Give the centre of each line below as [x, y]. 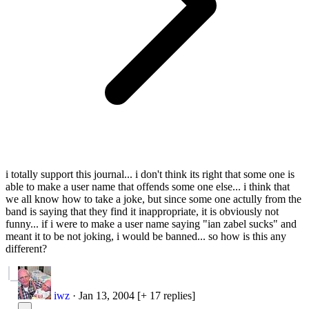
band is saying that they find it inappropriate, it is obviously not [142, 211]
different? [26, 248]
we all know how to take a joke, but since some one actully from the [153, 199]
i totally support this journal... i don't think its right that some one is [150, 174]
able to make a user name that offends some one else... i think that [148, 186]
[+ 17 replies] [166, 295]
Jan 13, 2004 [107, 295]
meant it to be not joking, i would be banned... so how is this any [146, 236]
